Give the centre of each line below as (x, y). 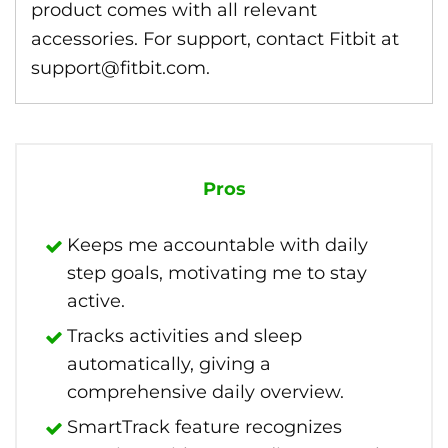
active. (96, 301)
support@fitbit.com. (120, 68)
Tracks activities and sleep (184, 336)
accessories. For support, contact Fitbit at (215, 39)
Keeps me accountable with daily (217, 245)
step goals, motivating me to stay (217, 273)
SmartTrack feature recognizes (204, 427)
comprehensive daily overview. (205, 392)
